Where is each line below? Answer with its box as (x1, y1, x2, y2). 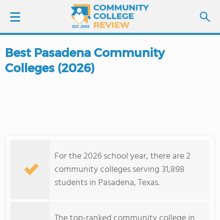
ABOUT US (15, 186, 52, 198)
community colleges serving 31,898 (55, 163, 185, 177)
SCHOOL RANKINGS (15, 131, 85, 143)
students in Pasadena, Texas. (55, 176, 160, 190)
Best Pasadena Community (5, 46, 165, 60)
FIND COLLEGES (34, 103, 92, 116)
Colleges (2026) (5, 61, 95, 75)
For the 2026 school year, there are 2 (55, 149, 191, 164)
